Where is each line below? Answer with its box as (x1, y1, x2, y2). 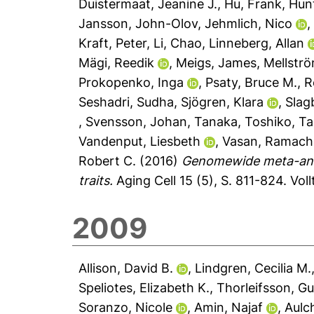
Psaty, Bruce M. (205, 75, 298, 90)
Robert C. (78, 153, 137, 168)
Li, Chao (153, 36, 203, 50)
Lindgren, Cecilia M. (195, 261, 312, 275)
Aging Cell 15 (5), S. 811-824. (113, 173, 291, 188)
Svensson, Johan (86, 114, 188, 129)
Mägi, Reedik (78, 55, 155, 70)
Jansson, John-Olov (78, 16, 198, 31)
